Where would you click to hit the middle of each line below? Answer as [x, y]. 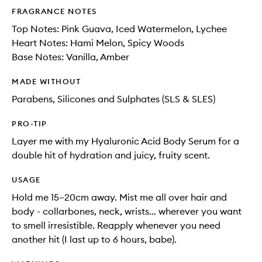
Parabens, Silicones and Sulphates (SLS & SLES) [113, 99]
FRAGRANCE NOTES [54, 11]
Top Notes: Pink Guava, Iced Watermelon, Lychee [119, 29]
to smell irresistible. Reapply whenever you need [116, 225]
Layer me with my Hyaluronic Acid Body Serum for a [125, 141]
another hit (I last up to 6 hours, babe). [94, 239]
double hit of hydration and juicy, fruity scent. [111, 155]
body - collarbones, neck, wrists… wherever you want [127, 211]
